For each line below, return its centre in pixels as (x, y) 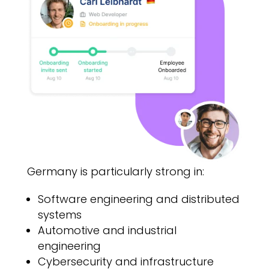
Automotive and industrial (107, 231)
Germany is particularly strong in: (115, 172)
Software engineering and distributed (138, 199)
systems (59, 215)
